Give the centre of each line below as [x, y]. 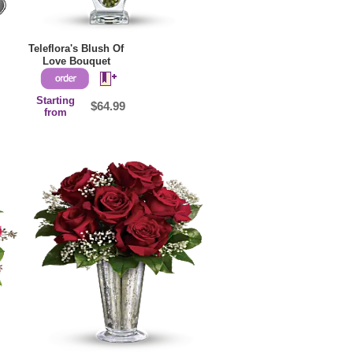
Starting [56, 101]
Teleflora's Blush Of [76, 49]
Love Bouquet [76, 61]
